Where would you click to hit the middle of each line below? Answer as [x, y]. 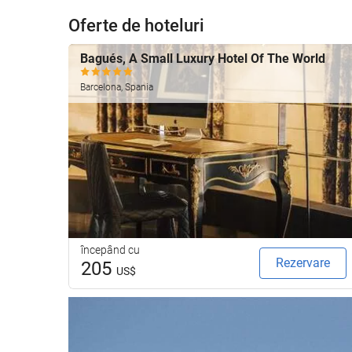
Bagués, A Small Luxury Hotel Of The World [203, 58]
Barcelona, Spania [117, 87]
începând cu [110, 249]
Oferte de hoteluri [136, 26]
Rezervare [303, 262]
